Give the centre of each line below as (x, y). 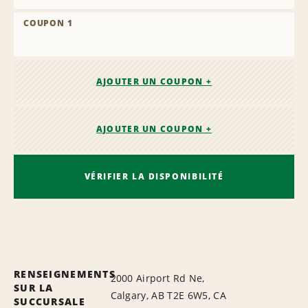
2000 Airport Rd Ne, (157, 278)
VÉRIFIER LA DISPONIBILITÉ (154, 176)
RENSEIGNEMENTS (65, 274)
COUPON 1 (48, 23)
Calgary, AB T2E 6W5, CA (168, 295)
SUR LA (34, 287)
